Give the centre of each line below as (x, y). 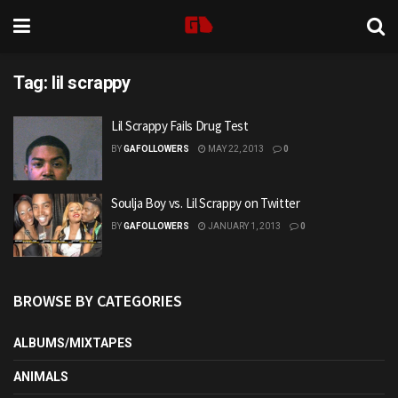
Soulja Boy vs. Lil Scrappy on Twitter (206, 203)
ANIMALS (41, 377)
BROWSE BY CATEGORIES (98, 301)
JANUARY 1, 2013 (243, 226)
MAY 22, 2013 (235, 149)
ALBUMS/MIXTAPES (73, 343)
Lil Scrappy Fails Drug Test (180, 126)
